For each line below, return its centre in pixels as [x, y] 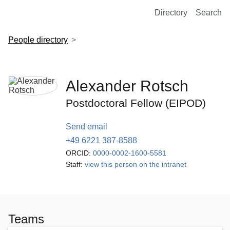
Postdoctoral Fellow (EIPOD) [136, 103]
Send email [87, 127]
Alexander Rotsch [127, 86]
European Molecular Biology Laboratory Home [93, 8]
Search [209, 12]
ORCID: [78, 153]
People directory [38, 40]
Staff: [74, 164]
